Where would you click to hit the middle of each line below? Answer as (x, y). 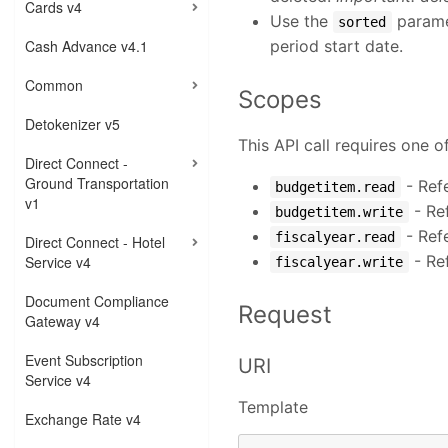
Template (273, 407)
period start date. (337, 46)
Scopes (280, 100)
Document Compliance (97, 301)
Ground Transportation (97, 183)
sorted (362, 22)
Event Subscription (84, 360)
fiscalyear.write (339, 262)
